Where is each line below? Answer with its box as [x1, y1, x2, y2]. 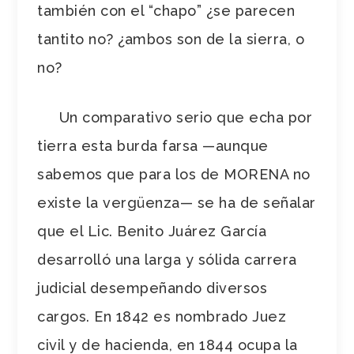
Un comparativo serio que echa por [37, 108, 313, 126]
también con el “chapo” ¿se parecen [37, 2, 296, 19]
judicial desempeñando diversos [37, 279, 268, 296]
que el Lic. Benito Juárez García [37, 222, 267, 239]
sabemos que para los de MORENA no [37, 165, 311, 183]
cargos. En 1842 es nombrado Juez [37, 307, 287, 325]
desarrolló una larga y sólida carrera [37, 250, 297, 268]
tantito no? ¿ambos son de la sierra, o [37, 30, 305, 47]
